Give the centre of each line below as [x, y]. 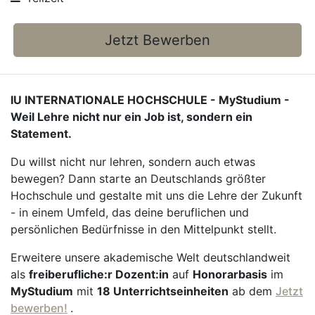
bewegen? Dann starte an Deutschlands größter [138, 179]
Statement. [41, 134]
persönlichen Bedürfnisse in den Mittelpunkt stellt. [143, 229]
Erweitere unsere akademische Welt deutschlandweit [150, 257]
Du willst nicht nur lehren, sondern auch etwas [133, 162]
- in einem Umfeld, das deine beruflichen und [130, 212]
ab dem [252, 291]
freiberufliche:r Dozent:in [99, 274]
